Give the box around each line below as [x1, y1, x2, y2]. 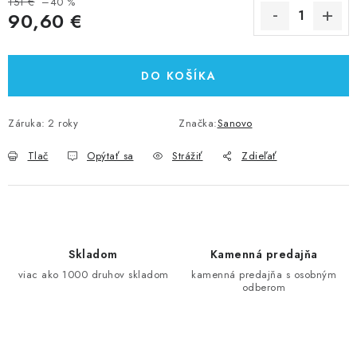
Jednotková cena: [7, 31, 92, 48]
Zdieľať [241, 148, 277, 163]
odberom [241, 280, 286, 295]
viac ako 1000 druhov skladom [18, 267, 169, 282]
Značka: [178, 116, 218, 131]
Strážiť [172, 148, 203, 163]
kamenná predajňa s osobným [191, 267, 336, 282]
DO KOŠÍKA [140, 68, 217, 84]
